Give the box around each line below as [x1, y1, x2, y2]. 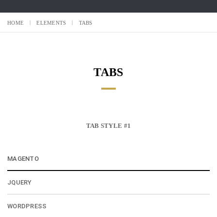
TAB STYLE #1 [86, 122, 131, 129]
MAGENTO [7, 155, 39, 163]
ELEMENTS [36, 20, 66, 26]
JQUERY [7, 179, 32, 186]
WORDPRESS [7, 202, 47, 210]
